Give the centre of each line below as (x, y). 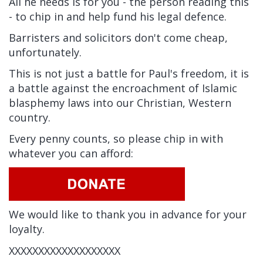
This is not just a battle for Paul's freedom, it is (129, 74)
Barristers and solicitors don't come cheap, (118, 38)
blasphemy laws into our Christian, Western (120, 103)
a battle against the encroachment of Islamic (123, 88)
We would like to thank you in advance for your (128, 214)
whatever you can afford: (71, 154)
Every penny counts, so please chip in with (116, 139)
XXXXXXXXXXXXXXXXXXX (65, 250)
